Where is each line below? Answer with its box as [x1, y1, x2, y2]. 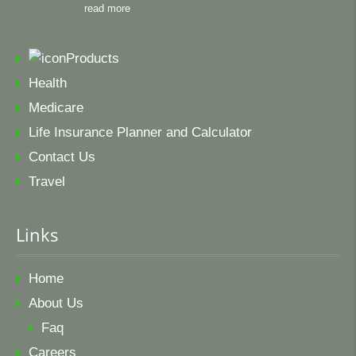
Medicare [29, 100, 83, 115]
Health [29, 75, 67, 91]
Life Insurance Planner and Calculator [29, 125, 252, 140]
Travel [29, 174, 65, 189]
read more [84, 2, 130, 14]
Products [66, 51, 119, 66]
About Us [29, 296, 83, 311]
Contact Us [29, 149, 95, 164]
